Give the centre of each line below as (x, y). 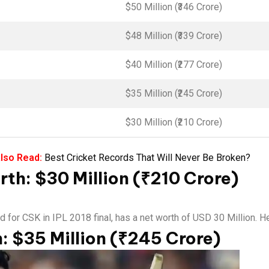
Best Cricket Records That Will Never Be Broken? (147, 158)
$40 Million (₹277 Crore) (174, 65)
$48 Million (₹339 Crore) (174, 36)
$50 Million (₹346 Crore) (174, 7)
